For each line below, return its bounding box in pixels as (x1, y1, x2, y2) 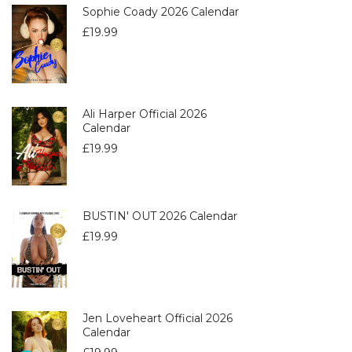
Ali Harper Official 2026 (82, 106, 207, 121)
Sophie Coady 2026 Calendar (82, 4, 239, 19)
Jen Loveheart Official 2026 (82, 310, 233, 325)
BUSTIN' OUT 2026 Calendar (82, 208, 237, 223)
